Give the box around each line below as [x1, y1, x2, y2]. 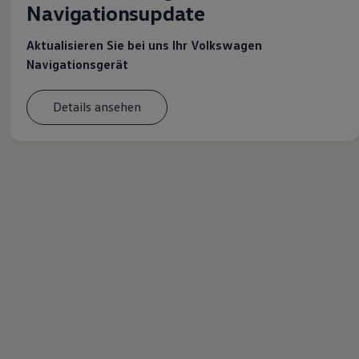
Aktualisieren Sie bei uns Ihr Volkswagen [26, 36, 263, 53]
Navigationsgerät [26, 55, 129, 72]
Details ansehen [53, 99, 142, 115]
